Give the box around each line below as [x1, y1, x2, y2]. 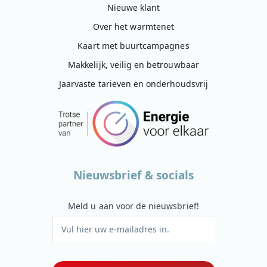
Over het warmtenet [93, 20, 174, 32]
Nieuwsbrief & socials [73, 167, 194, 183]
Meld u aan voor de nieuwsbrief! [68, 200, 199, 212]
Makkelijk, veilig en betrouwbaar [68, 58, 199, 70]
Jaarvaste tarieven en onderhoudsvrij [59, 77, 208, 89]
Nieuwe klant [107, 1, 160, 13]
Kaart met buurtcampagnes [77, 39, 190, 51]
